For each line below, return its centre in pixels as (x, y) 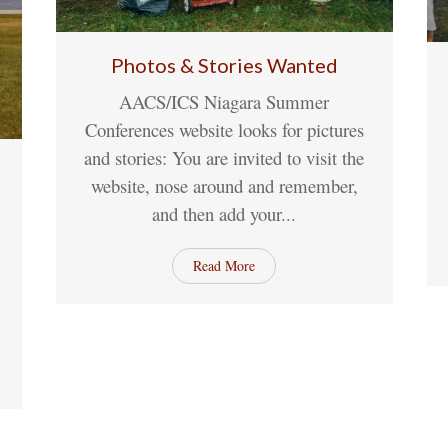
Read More (224, 265)
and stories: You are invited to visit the (224, 157)
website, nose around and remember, (224, 185)
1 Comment (352, 111)
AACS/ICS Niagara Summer (224, 101)
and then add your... (224, 213)
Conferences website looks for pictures (224, 129)
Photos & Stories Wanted (224, 64)
